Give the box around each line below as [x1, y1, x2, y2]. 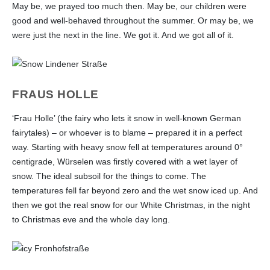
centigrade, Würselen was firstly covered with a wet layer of [12, 156, 237, 166]
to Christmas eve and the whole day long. [12, 214, 170, 224]
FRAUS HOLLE [12, 87, 99, 101]
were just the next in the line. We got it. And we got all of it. [12, 30, 234, 40]
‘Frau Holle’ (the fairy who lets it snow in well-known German [12, 113, 241, 123]
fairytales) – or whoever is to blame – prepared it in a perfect [12, 127, 242, 137]
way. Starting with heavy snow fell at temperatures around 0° [12, 142, 243, 152]
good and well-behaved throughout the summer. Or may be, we [12, 15, 254, 25]
